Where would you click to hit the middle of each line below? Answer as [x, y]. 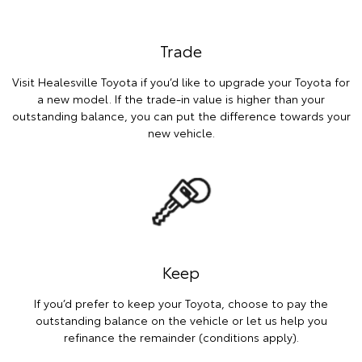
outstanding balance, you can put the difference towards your [181, 115]
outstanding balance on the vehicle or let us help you [181, 320]
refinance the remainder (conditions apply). [181, 337]
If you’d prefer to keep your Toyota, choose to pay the [181, 303]
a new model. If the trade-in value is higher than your [181, 98]
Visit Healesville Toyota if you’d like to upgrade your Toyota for [181, 81]
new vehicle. [181, 132]
